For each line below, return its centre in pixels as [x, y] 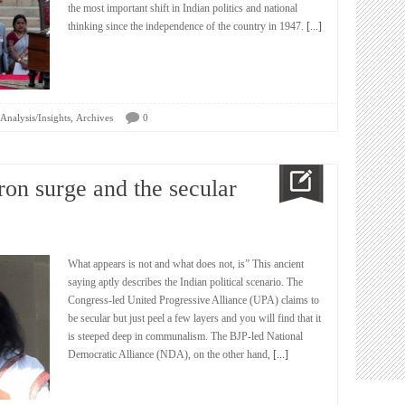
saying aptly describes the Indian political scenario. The [185, 282]
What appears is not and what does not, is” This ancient [186, 264]
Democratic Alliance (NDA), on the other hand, [169, 354]
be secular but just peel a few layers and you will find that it [194, 318]
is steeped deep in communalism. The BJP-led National [185, 336]
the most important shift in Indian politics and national [183, 8]
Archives [94, 118]
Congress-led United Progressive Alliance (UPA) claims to [193, 300]
